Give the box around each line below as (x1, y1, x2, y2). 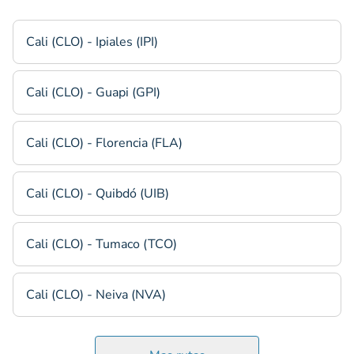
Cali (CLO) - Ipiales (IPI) (26, 33, 158, 51)
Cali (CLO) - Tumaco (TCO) (26, 235, 177, 253)
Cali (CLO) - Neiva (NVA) (26, 286, 166, 303)
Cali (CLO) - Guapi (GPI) (26, 84, 160, 101)
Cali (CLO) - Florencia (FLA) (26, 134, 183, 152)
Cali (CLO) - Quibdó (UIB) (26, 185, 169, 202)
